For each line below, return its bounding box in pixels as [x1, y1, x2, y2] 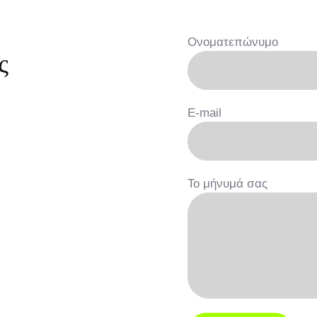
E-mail [187, 105, 221, 120]
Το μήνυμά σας [187, 176, 267, 190]
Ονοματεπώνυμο [187, 35, 278, 49]
